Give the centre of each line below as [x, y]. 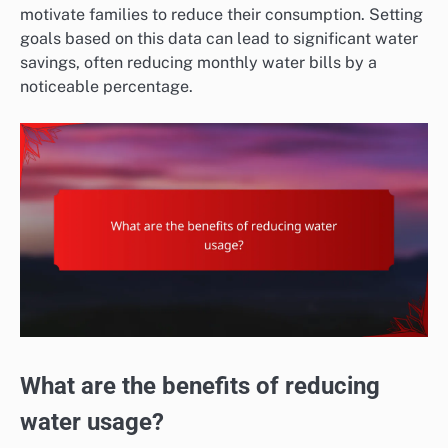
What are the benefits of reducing [200, 385]
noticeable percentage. [106, 86]
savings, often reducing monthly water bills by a [198, 62]
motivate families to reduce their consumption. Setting [221, 14]
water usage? [92, 421]
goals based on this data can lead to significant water [219, 38]
